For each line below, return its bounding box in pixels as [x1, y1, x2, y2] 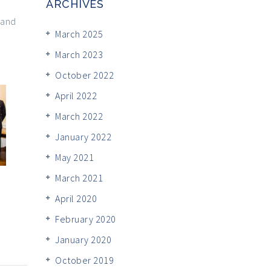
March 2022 [55, 109, 103, 122]
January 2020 [55, 233, 111, 246]
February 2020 [55, 212, 116, 225]
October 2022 [55, 68, 114, 81]
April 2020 [55, 192, 97, 204]
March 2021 [55, 171, 103, 184]
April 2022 [55, 89, 97, 102]
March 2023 [55, 48, 103, 60]
